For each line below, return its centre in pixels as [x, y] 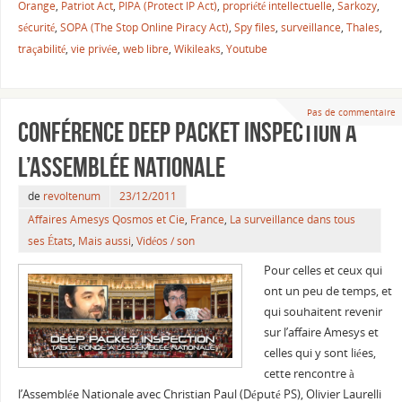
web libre [145, 48]
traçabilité [41, 48]
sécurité [36, 27]
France [207, 220]
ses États [50, 241]
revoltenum [71, 197]
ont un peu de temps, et [328, 292]
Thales [363, 27]
